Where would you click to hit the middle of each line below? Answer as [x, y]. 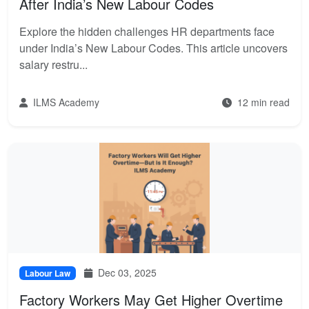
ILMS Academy [65, 102]
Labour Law [48, 273]
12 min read [262, 102]
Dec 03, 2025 [126, 272]
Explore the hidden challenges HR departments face [147, 31]
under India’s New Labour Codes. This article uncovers [153, 48]
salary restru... [53, 64]
